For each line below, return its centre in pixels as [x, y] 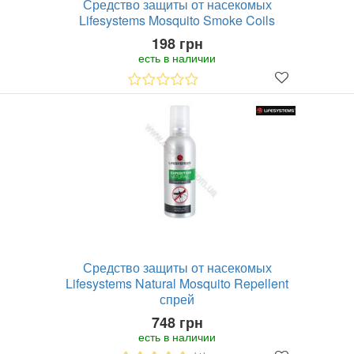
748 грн [177, 322]
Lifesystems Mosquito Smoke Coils [177, 20]
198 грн [177, 43]
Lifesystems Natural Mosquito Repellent [177, 283]
